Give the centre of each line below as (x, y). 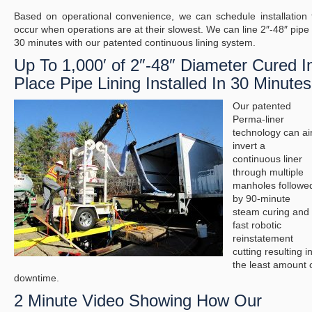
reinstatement (263, 239)
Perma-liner (258, 119)
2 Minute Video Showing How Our (138, 301)
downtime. (37, 278)
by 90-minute (262, 199)
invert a (249, 146)
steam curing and (271, 212)
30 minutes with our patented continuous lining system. (135, 43)
